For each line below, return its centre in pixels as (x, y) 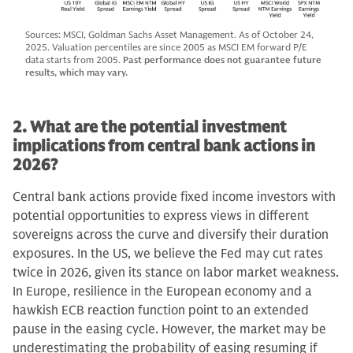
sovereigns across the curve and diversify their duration (171, 235)
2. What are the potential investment (150, 128)
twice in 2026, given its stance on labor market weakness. (176, 273)
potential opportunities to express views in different (161, 216)
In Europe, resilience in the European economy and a (162, 292)
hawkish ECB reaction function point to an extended (161, 311)
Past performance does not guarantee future (222, 60)
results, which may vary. (76, 72)
